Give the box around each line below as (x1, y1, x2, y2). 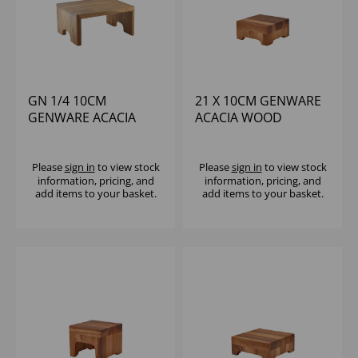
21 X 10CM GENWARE (195, 92, 321, 110)
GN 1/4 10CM (28, 92, 106, 110)
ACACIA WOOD (195, 109, 282, 127)
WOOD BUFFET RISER (28, 125, 153, 144)
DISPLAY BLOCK (195, 125, 288, 144)
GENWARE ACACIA (28, 109, 136, 127)
